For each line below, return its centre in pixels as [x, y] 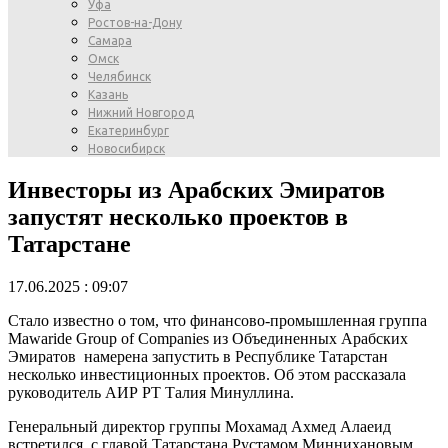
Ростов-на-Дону [135, 22]
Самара [110, 40]
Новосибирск [126, 148]
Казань [108, 94]
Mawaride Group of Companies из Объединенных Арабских [208, 338]
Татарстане [69, 243]
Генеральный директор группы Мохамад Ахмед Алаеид [199, 426]
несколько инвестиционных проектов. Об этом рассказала [209, 374]
